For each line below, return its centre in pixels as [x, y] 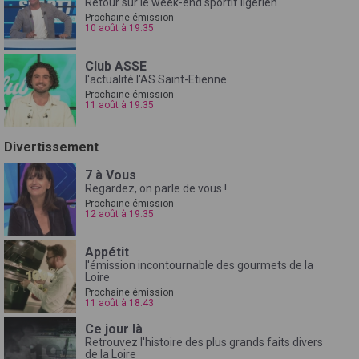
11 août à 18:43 [119, 303]
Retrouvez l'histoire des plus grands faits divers [204, 342]
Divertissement [51, 147]
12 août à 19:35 [119, 214]
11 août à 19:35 [119, 105]
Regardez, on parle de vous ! [156, 188]
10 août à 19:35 [119, 28]
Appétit [107, 252]
